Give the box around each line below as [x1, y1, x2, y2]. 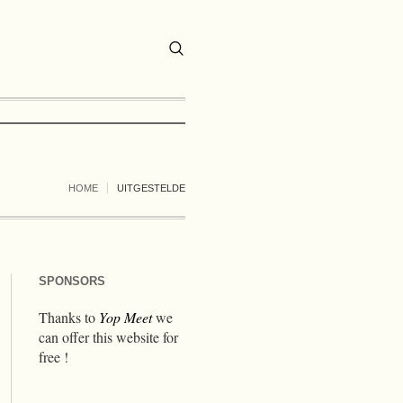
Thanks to [38, 308, 99, 327]
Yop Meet [98, 308, 152, 327]
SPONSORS [38, 274, 105, 288]
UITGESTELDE [117, 183, 185, 193]
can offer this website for [38, 327, 178, 346]
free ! [38, 347, 68, 366]
